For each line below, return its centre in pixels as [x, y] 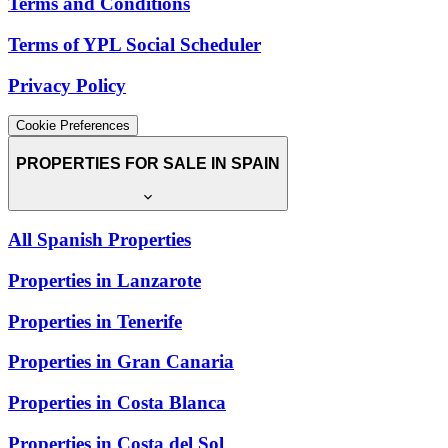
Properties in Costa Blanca [117, 403]
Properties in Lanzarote [104, 281]
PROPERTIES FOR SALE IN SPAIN [148, 163]
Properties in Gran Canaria [121, 362]
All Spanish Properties [99, 240]
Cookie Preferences [73, 126]
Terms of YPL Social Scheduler [134, 44]
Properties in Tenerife [95, 321]
